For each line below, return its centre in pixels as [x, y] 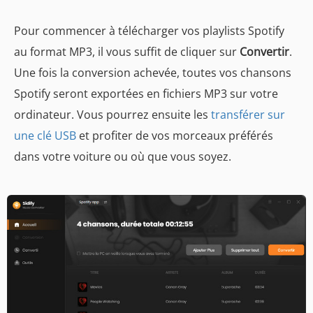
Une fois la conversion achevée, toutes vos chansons [153, 72]
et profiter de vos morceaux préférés [175, 135]
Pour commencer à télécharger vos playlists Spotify [149, 30]
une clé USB [45, 135]
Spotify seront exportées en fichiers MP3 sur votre [146, 93]
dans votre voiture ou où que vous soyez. [123, 156]
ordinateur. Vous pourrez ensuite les [112, 114]
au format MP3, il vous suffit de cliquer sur [127, 51]
